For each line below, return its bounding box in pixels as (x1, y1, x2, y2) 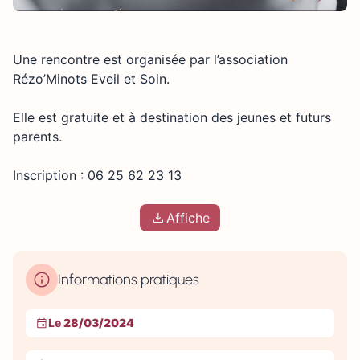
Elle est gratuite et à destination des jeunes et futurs (13, 109, 331, 126)
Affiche (166, 210, 210, 227)
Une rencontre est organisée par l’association (13, 51, 288, 68)
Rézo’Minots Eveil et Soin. (13, 71, 170, 88)
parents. (13, 129, 62, 145)
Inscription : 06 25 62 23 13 (13, 167, 182, 184)
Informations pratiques (58, 271, 199, 289)
